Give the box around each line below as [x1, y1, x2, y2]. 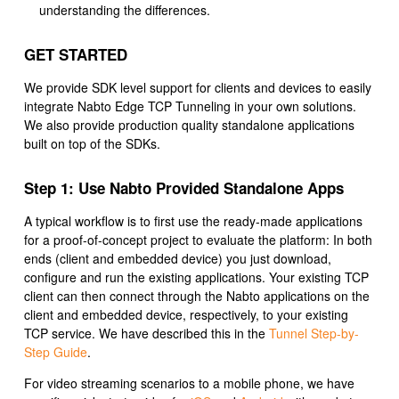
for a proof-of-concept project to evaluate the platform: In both [24, 231, 372, 249]
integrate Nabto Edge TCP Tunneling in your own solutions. [24, 97, 356, 116]
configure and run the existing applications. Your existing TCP [24, 268, 369, 287]
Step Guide [24, 343, 87, 362]
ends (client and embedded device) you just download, [24, 249, 331, 268]
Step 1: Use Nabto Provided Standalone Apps [24, 177, 344, 199]
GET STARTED [24, 44, 127, 66]
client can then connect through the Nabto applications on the [24, 287, 370, 305]
